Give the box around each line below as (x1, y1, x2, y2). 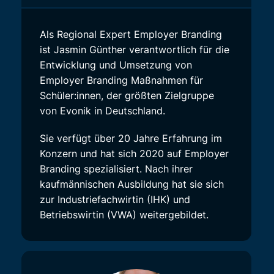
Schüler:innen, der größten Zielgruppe (40, 89, 214, 102)
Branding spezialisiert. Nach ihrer (40, 163, 193, 176)
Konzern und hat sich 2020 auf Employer (40, 147, 229, 160)
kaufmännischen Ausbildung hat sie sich (40, 178, 224, 191)
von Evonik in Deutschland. (40, 105, 165, 117)
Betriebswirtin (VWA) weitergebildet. (40, 209, 209, 221)
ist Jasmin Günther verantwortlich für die (40, 43, 229, 56)
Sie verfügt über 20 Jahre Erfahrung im (40, 132, 222, 145)
